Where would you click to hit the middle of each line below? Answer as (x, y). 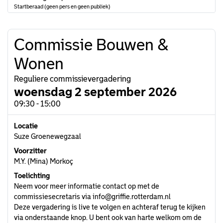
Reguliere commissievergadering (72, 79)
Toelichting (32, 176)
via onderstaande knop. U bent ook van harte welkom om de (108, 218)
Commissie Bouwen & (91, 45)
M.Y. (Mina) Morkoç (44, 161)
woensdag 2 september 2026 (95, 92)
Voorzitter (30, 151)
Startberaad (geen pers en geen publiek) (62, 6)
